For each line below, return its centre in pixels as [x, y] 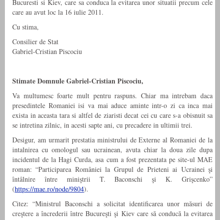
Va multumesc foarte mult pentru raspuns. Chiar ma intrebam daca [112, 96]
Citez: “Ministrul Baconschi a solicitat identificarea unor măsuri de [112, 204]
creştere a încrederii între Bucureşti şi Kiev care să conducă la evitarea [112, 214]
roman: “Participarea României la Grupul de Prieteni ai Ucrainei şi [112, 169]
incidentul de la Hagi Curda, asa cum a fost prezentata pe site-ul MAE [112, 160]
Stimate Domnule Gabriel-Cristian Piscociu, [78, 81]
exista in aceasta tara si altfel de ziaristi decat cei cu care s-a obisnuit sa [112, 115]
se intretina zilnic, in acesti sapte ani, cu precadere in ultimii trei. [102, 125]
